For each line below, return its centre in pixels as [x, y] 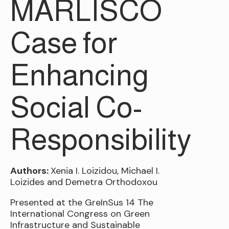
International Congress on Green [80, 214]
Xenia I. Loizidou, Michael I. [105, 171]
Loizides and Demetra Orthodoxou [84, 182]
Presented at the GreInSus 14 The [82, 203]
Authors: [30, 171]
